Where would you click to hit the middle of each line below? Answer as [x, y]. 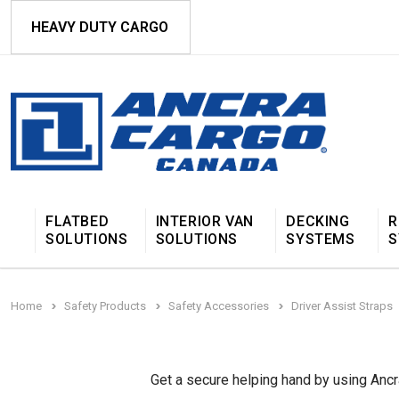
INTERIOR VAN [204, 221]
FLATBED [77, 221]
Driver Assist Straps [342, 305]
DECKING [318, 221]
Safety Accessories [219, 305]
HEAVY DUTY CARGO [100, 27]
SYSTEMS [321, 239]
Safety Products [105, 305]
